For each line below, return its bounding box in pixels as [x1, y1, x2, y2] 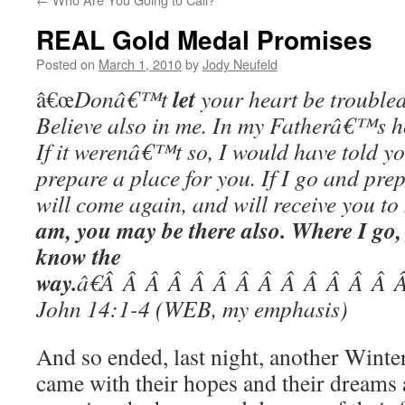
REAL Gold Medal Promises [36, 21, 372, 58]
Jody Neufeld [202, 54, 278, 73]
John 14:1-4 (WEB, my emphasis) [36, 293, 348, 324]
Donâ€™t [74, 83, 173, 114]
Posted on [36, 54, 95, 73]
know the [36, 240, 121, 272]
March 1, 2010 [99, 54, 182, 73]
